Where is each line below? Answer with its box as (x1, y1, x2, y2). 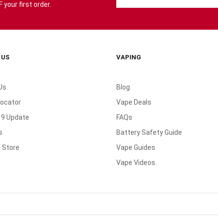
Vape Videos (116, 158, 155, 166)
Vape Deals (116, 98, 151, 106)
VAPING (116, 53, 141, 61)
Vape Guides (116, 143, 155, 151)
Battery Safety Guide (116, 128, 182, 136)
